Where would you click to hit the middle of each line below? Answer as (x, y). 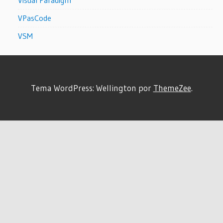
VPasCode (35, 18)
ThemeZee (172, 88)
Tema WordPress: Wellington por (92, 88)
